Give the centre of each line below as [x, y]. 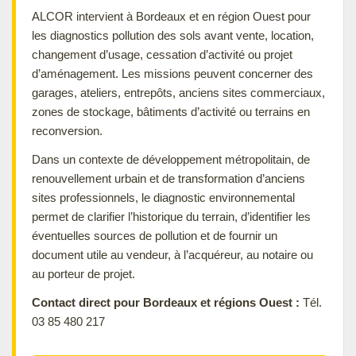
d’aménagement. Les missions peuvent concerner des [172, 73]
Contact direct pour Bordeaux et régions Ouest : [166, 302]
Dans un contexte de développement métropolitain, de [171, 159]
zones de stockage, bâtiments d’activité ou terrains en [171, 111]
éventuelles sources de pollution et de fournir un [155, 235]
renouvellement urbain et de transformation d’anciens [168, 178]
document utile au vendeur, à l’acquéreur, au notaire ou [172, 254]
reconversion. [67, 130]
